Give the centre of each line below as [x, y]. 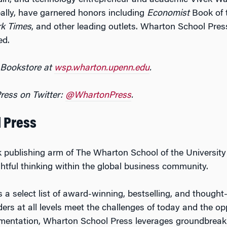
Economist [168, 14]
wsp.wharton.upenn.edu [102, 68]
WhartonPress [103, 96]
